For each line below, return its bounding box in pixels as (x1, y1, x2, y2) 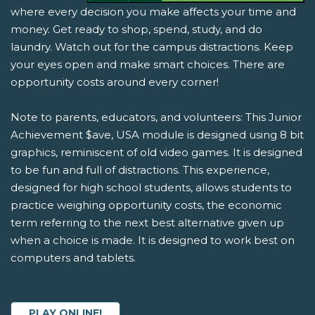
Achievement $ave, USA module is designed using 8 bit (11, 128, 304, 142)
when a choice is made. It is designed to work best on (11, 233, 295, 247)
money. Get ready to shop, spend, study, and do (11, 22, 262, 37)
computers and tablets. (11, 251, 136, 265)
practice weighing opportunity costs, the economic (11, 198, 282, 212)
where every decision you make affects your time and (11, 5, 296, 19)
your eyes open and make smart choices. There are (11, 58, 285, 72)
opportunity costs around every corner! (11, 75, 219, 89)
